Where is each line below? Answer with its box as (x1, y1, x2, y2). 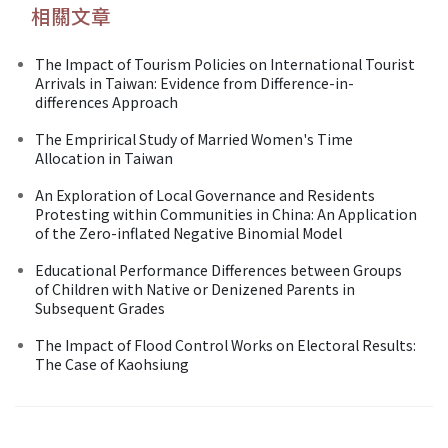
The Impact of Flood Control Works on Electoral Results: (35, 334, 416, 355)
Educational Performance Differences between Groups (35, 259, 402, 280)
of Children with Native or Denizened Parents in (35, 278, 355, 299)
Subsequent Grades (35, 297, 165, 318)
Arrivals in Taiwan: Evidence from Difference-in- (35, 72, 354, 93)
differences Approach (35, 91, 178, 112)
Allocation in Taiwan (35, 147, 173, 168)
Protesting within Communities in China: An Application (35, 203, 417, 224)
